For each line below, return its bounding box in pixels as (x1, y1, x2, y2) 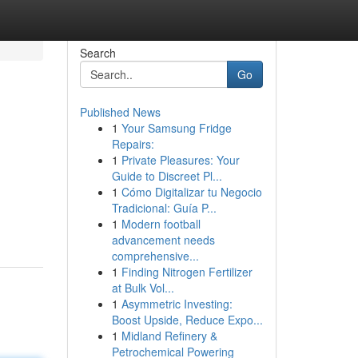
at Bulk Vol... (111, 280, 174, 296)
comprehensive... (111, 248, 199, 264)
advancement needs (111, 232, 215, 248)
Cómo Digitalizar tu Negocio (121, 184, 262, 200)
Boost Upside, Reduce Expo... (111, 312, 263, 328)
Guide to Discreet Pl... (111, 168, 222, 184)
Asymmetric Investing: (121, 296, 233, 312)
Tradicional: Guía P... (111, 200, 217, 216)
